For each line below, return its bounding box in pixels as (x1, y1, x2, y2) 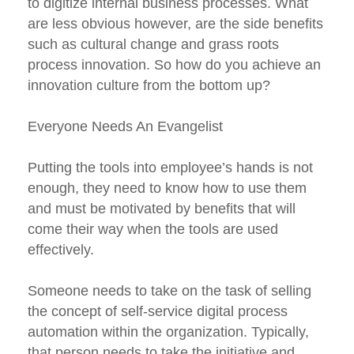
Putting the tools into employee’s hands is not (28, 160, 313, 176)
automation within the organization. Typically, (28, 324, 309, 341)
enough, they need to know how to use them (28, 180, 307, 197)
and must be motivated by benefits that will (28, 201, 296, 217)
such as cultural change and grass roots (28, 36, 279, 53)
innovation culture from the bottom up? (28, 77, 270, 94)
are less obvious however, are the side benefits (28, 16, 323, 32)
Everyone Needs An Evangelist (28, 119, 223, 135)
